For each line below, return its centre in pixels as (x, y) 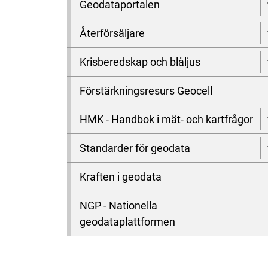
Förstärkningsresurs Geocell (146, 91)
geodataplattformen (127, 222)
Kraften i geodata (121, 177)
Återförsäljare (112, 33)
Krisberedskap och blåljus (140, 62)
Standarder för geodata (135, 148)
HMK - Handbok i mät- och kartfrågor (166, 119)
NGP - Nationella (118, 205)
